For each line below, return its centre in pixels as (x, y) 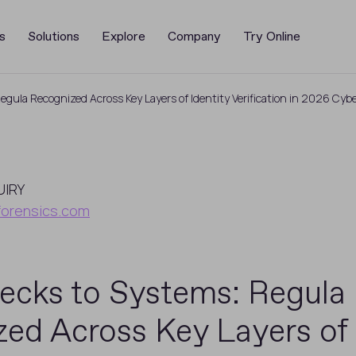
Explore (123, 37)
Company (194, 37)
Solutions (53, 37)
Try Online (271, 37)
